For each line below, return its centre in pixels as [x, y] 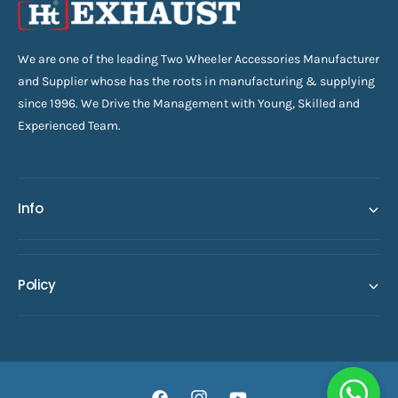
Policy [37, 285]
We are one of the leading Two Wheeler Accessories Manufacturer [199, 60]
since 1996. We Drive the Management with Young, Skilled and [189, 104]
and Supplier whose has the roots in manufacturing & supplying [196, 82]
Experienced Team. [70, 126]
